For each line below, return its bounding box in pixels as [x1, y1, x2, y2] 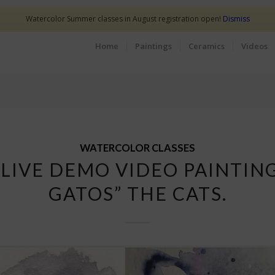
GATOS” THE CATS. [48, 182, 227, 204]
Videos [241, 41, 268, 52]
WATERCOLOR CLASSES [80, 142, 195, 154]
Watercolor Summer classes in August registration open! [25, 14, 223, 25]
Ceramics [188, 41, 225, 52]
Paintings [135, 41, 172, 52]
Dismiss [222, 14, 250, 25]
